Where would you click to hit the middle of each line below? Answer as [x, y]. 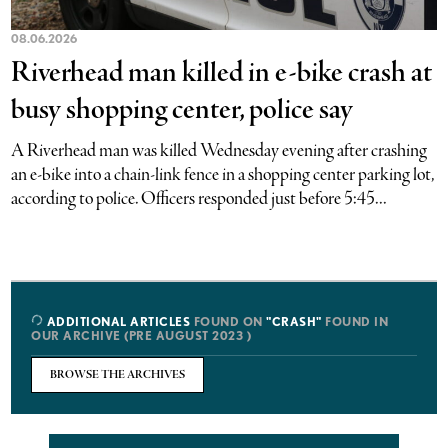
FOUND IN [355, 321]
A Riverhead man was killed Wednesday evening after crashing [219, 151]
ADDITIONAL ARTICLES [117, 321]
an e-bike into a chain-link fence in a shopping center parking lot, [223, 175]
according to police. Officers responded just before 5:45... [199, 199]
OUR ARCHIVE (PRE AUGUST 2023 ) [141, 335]
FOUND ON [228, 321]
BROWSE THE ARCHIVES [118, 375]
